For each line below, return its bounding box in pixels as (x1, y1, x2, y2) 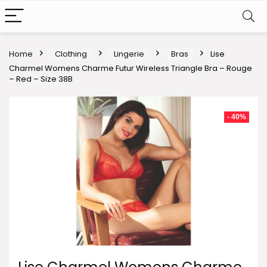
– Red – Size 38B (9, 73, 73, 85)
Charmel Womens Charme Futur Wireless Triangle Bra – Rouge (9, 63, 252, 74)
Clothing (55, 48, 87, 60)
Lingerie (114, 48, 144, 60)
